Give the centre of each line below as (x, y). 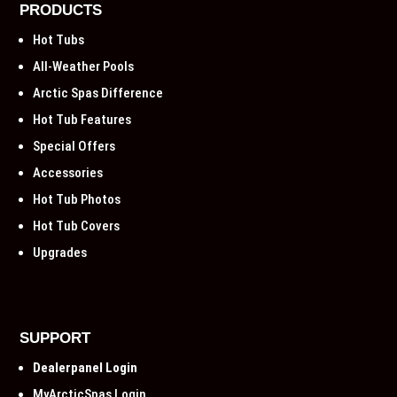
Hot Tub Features (82, 120)
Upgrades (60, 253)
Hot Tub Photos (77, 199)
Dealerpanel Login (86, 368)
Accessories (68, 173)
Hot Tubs (59, 40)
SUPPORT (55, 338)
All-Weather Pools (84, 66)
